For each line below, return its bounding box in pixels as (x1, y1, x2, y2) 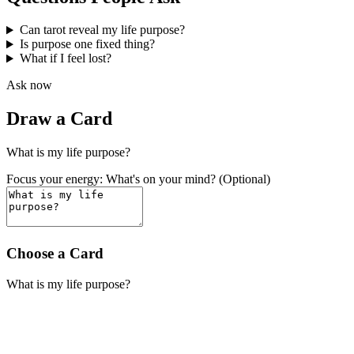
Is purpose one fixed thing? (19, 37, 155, 51)
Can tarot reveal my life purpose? (19, 23, 185, 37)
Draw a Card (6, 108, 112, 130)
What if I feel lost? (19, 51, 111, 66)
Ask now (6, 78, 52, 92)
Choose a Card (6, 244, 104, 262)
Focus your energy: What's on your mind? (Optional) (6, 172, 270, 186)
